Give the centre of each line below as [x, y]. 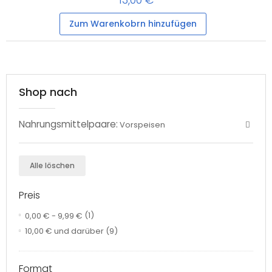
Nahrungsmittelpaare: [68, 124]
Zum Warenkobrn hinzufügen [133, 23]
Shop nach [48, 92]
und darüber [78, 231]
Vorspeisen [142, 124]
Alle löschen [52, 165]
